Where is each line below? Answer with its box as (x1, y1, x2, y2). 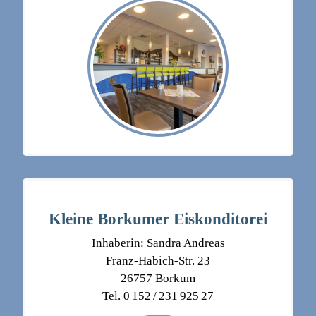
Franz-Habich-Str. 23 (106, 254, 210, 268)
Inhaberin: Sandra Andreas (91, 236, 225, 250)
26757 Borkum (121, 272, 195, 286)
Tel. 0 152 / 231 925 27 (102, 289, 214, 303)
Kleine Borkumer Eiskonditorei (49, 209, 267, 229)
